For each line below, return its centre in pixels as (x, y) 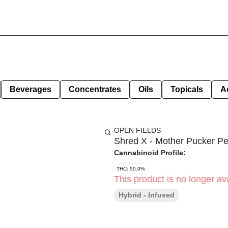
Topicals (187, 89)
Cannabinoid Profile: (150, 153)
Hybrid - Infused (147, 195)
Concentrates (95, 89)
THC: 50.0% (131, 169)
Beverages (31, 89)
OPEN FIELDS (137, 130)
